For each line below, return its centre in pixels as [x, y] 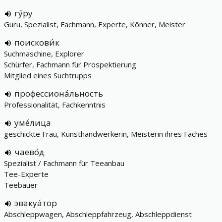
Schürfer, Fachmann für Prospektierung [70, 64]
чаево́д [29, 152]
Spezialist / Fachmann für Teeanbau [64, 163]
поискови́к [37, 42]
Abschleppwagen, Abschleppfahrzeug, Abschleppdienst [98, 214]
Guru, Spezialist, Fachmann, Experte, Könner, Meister [95, 24]
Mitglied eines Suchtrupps [48, 75]
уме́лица [33, 123]
